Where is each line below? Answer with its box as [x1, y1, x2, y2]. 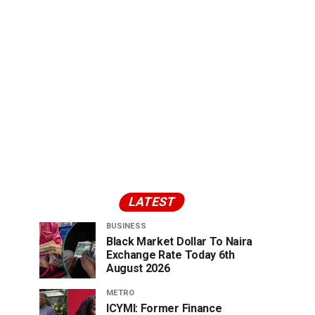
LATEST [127, 194, 177, 209]
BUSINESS [106, 221, 146, 231]
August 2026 [106, 261, 170, 275]
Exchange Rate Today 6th [106, 247, 235, 262]
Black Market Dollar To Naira [106, 234, 253, 248]
